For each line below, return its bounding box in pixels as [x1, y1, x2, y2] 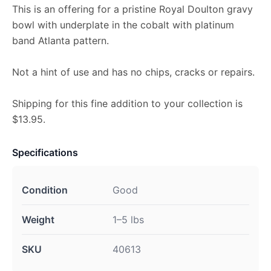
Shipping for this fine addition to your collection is [12, 97, 243, 109]
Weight [22, 213, 54, 226]
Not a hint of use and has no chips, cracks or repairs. [12, 65, 255, 78]
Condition [22, 183, 68, 196]
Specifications [12, 146, 78, 158]
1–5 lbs [113, 213, 144, 226]
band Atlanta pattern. [12, 34, 109, 47]
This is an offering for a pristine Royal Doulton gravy [12, 2, 253, 15]
